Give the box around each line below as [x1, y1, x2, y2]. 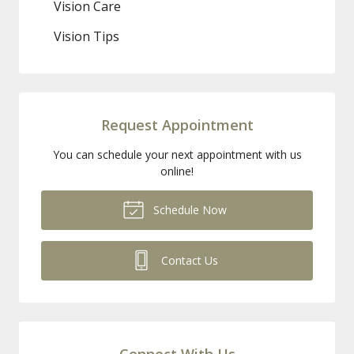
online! [160, 163, 194, 179]
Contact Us [158, 252, 218, 268]
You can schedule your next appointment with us [52, 146, 302, 162]
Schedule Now [149, 201, 227, 217]
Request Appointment [100, 115, 254, 134]
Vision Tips [54, 27, 119, 45]
